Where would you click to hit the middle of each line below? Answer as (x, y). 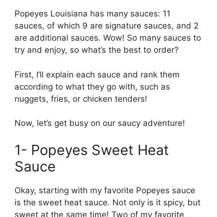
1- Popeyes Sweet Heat (92, 150)
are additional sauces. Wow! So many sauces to (108, 38)
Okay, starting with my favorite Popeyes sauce (105, 190)
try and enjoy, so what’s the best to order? (97, 50)
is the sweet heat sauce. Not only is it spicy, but (108, 202)
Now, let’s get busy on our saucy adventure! (100, 123)
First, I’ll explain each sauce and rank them (97, 74)
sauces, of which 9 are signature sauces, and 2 (107, 26)
